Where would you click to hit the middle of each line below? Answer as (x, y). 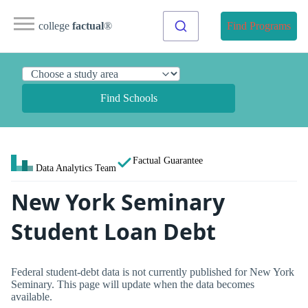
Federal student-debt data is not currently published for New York (153, 272)
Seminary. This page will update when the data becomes (133, 284)
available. (32, 296)
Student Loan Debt (113, 231)
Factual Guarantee (168, 160)
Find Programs (259, 26)
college (55, 26)
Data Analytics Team (76, 168)
